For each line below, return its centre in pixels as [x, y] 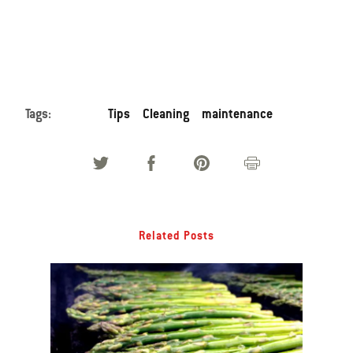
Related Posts [176, 236]
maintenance [237, 114]
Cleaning [166, 114]
